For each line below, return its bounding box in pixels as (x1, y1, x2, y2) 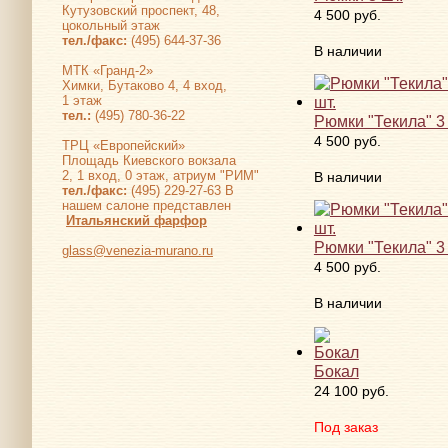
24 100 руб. (313, 382, 389, 399)
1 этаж (62, 92, 102, 108)
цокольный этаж (62, 17, 160, 33)
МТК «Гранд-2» (62, 62, 153, 78)
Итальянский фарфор (66, 212, 207, 228)
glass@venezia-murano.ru (62, 243, 213, 259)
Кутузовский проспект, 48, (62, 2, 220, 18)
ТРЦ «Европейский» (62, 137, 185, 153)
